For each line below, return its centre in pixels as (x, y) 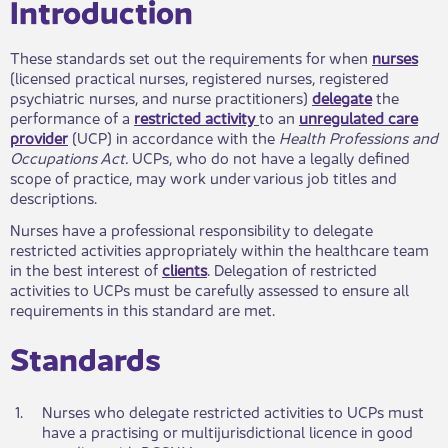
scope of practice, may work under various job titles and (203, 177)
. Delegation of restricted (292, 269)
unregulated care (358, 117)
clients (184, 269)
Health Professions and (358, 137)
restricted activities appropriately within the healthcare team (219, 249)
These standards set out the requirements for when (191, 57)
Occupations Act (67, 157)
